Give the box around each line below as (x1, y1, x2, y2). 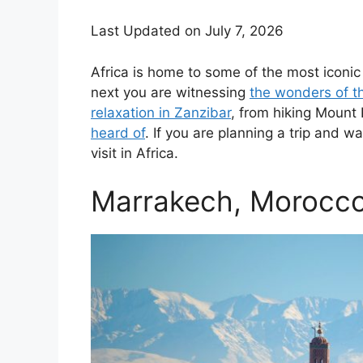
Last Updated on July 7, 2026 (91, 23, 284, 40)
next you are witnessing (91, 83, 250, 100)
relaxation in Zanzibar (91, 104, 231, 121)
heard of (91, 124, 145, 141)
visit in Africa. (91, 144, 178, 161)
